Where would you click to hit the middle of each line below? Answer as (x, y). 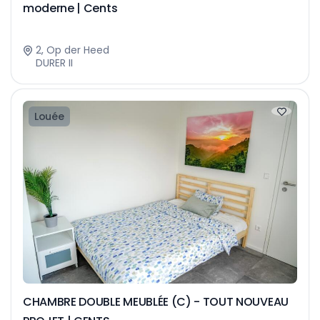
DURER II (54, 63)
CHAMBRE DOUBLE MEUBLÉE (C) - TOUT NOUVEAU (156, 301)
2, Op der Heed (72, 50)
